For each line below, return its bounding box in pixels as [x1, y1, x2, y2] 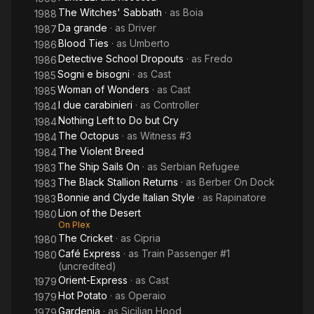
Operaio [128, 289, 166, 301]
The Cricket [58, 232, 113, 244]
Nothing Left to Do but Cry [58, 114, 179, 126]
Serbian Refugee [161, 161, 240, 172]
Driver [128, 22, 156, 34]
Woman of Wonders [57, 83, 149, 95]
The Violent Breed [58, 145, 144, 157]
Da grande [58, 22, 107, 34]
